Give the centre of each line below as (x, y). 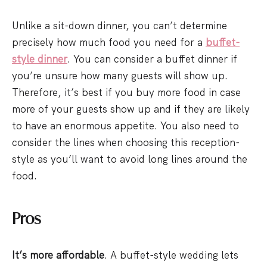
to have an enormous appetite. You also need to (125, 126)
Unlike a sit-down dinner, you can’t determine (119, 26)
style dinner (40, 59)
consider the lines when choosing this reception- (126, 142)
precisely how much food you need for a (109, 42)
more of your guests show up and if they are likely (131, 109)
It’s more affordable (58, 255)
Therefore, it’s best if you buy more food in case (126, 92)
